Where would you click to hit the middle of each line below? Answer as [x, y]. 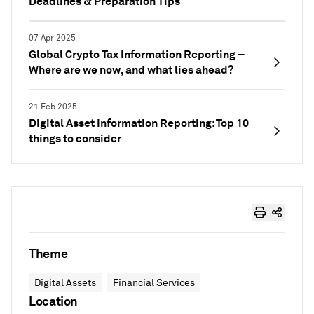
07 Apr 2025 [52, 38]
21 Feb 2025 [53, 107]
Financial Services [154, 283]
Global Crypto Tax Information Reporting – [137, 54]
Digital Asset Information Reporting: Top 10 [139, 123]
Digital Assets [65, 283]
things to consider [75, 138]
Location [54, 301]
